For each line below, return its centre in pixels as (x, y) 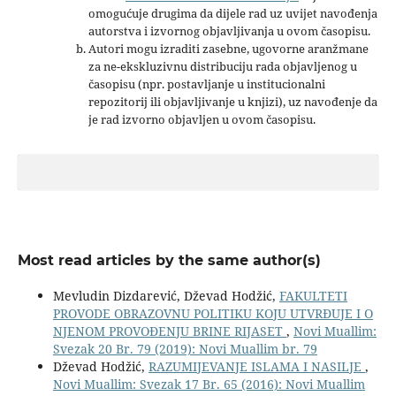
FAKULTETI (313, 295)
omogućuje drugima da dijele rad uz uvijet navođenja (232, 13)
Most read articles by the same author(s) (169, 260)
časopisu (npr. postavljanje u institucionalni (206, 84)
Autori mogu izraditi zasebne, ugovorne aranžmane (228, 48)
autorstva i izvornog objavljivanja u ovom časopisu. (229, 30)
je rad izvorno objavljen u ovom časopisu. (202, 119)
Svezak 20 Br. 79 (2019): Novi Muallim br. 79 (185, 348)
